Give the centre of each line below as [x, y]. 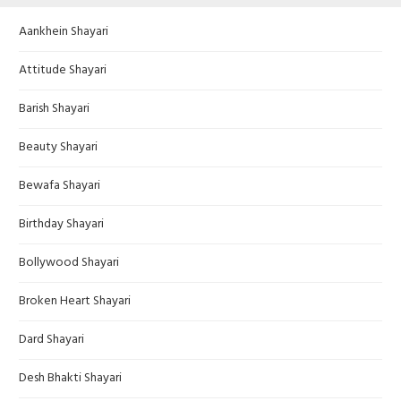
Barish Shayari [54, 109]
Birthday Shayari [61, 225]
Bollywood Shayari [69, 263]
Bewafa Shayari [60, 186]
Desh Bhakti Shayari [70, 379]
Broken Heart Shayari [75, 302]
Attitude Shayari [63, 71]
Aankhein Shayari [64, 32]
